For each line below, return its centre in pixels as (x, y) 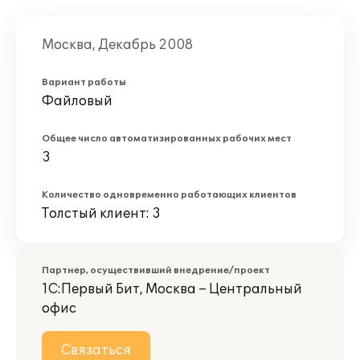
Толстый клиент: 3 (101, 214)
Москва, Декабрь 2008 (117, 45)
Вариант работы (84, 82)
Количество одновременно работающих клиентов (169, 195)
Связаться (96, 350)
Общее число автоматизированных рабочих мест (167, 139)
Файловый (77, 101)
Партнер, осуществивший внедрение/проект (156, 270)
